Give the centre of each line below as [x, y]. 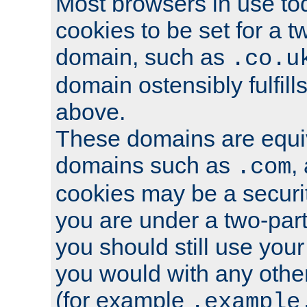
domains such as [146, 165]
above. [90, 112]
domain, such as [143, 57]
